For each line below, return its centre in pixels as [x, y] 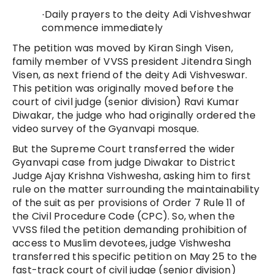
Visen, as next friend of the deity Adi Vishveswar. [130, 75]
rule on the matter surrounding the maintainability [136, 189]
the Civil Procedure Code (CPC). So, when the [124, 216]
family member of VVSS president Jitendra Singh [132, 61]
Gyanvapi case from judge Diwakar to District [124, 162]
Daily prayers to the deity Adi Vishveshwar [148, 14]
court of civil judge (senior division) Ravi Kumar [126, 102]
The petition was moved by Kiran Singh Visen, [123, 48]
